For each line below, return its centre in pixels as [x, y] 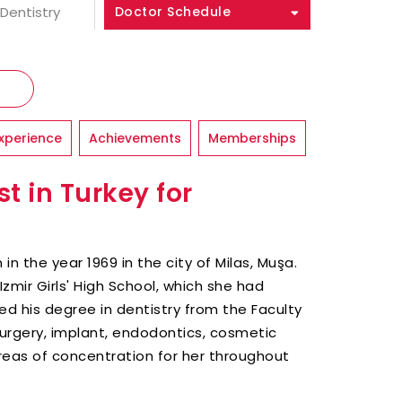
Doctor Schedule [173, 12]
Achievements [135, 138]
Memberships [252, 138]
